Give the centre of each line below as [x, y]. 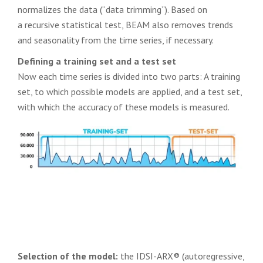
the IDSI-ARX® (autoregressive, [182, 256]
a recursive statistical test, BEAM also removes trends [125, 24]
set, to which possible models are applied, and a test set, [130, 91]
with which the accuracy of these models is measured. [124, 107]
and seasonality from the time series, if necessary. [116, 40]
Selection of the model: [69, 256]
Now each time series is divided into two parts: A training [129, 76]
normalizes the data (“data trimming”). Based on [112, 9]
